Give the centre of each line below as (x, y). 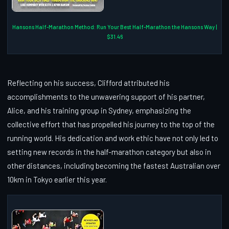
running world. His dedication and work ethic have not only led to (113, 138)
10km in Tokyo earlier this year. (57, 179)
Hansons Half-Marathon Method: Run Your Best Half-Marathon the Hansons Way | (114, 27)
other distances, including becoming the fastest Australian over (114, 165)
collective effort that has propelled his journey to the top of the (111, 124)
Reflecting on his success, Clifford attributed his (88, 83)
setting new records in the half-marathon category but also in (109, 152)
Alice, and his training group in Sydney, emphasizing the (99, 110)
